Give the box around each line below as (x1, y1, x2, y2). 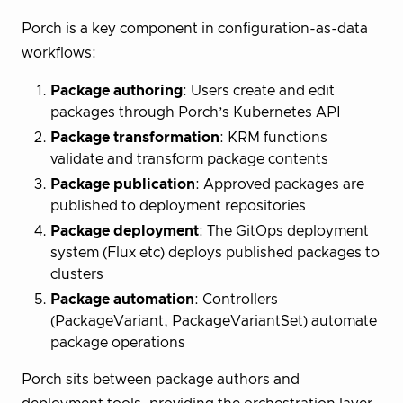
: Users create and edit (183, 84, 335, 99)
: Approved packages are (195, 177, 364, 193)
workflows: (22, 46, 96, 61)
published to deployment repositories (50, 199, 306, 214)
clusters (50, 267, 103, 282)
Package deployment (50, 224, 199, 239)
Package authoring (50, 84, 183, 99)
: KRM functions (219, 130, 327, 146)
